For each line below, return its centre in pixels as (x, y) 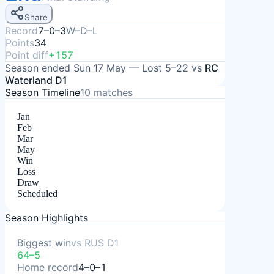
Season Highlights (46, 218)
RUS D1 (102, 243)
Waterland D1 (36, 80)
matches (112, 92)
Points (20, 43)
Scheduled (37, 194)
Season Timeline (43, 92)
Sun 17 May (100, 68)
